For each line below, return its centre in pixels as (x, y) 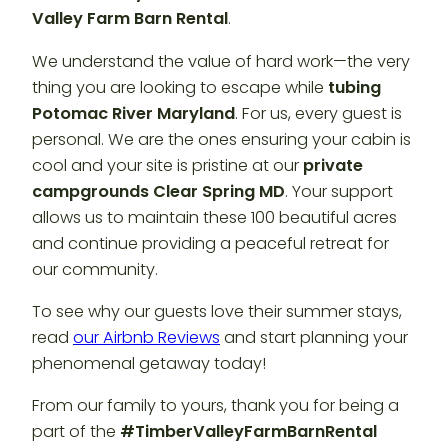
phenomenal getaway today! (149, 363)
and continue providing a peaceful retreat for (210, 243)
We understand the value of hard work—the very (221, 61)
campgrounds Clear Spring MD (158, 191)
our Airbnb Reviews (146, 337)
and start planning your (314, 337)
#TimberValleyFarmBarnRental (248, 432)
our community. (95, 269)
